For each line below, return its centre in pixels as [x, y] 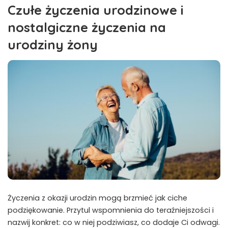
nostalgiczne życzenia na [87, 27]
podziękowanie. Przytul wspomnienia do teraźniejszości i [111, 210]
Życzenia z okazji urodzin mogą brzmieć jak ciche [97, 198]
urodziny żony [53, 44]
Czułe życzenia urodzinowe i [96, 9]
